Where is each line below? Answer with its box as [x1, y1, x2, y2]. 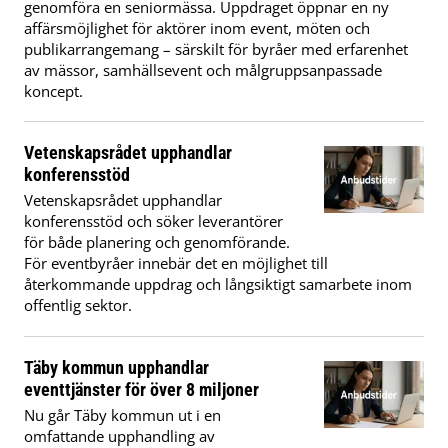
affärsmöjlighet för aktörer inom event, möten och [24, 17, 370, 38]
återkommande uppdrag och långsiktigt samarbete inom [24, 274, 412, 295]
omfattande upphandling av [24, 425, 215, 446]
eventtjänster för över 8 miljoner [24, 378, 259, 400]
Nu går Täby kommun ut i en [24, 404, 221, 425]
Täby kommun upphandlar [24, 356, 209, 378]
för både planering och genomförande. [24, 232, 290, 253]
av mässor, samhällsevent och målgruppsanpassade [24, 59, 382, 80]
